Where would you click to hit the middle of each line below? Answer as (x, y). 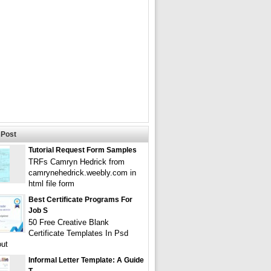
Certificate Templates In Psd (78, 233)
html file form (51, 184)
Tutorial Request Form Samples (83, 150)
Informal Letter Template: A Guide (86, 260)
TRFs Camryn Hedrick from (77, 162)
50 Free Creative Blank (69, 222)
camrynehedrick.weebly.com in (82, 173)
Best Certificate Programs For (80, 200)
